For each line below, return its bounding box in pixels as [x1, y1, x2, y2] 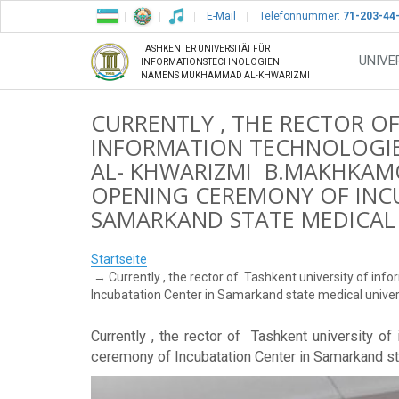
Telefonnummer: [259, 10, 340, 22]
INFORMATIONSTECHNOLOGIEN [141, 57, 280, 68]
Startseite [91, 252, 147, 267]
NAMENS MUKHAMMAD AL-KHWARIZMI [141, 70, 310, 81]
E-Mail [207, 10, 236, 22]
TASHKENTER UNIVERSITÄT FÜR [141, 44, 270, 54]
